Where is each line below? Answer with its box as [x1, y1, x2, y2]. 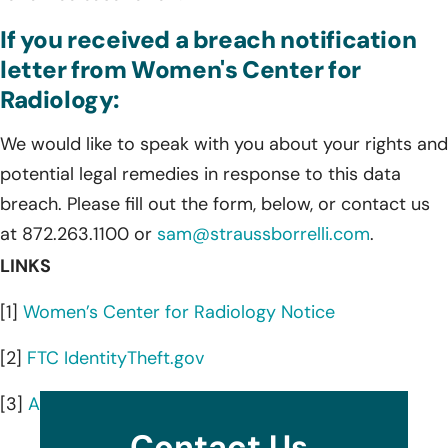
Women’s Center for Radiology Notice [23, 299, 335, 324]
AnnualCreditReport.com [28, 391, 233, 416]
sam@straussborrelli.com [157, 221, 370, 246]
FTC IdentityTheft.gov [27, 345, 204, 370]
